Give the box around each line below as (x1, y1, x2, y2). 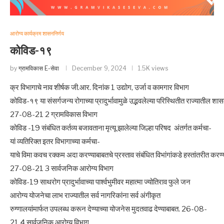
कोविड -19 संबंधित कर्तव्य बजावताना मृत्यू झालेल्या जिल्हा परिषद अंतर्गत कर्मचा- (10, 123, 211, 132)
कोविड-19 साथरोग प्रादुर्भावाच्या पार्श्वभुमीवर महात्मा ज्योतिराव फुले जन (10, 177, 190, 186)
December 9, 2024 (72, 64, 126, 72)
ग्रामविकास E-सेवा (18, 64, 59, 72)
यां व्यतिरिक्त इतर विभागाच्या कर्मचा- (10, 137, 100, 146)
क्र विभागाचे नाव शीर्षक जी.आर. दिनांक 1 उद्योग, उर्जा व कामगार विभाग (10, 83, 189, 92)
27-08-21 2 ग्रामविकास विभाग (10, 110, 97, 119)
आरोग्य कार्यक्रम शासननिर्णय (10, 30, 64, 37)
